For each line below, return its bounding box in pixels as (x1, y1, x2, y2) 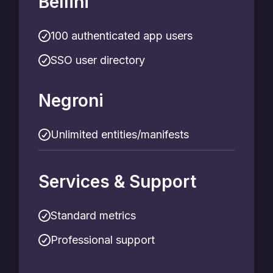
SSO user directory (51, 54, 145, 66)
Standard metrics (51, 209, 136, 222)
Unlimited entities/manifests (51, 128, 189, 141)
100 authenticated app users (51, 29, 193, 42)
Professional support (51, 233, 155, 246)
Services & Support (38, 171, 196, 192)
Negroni (38, 90, 104, 111)
